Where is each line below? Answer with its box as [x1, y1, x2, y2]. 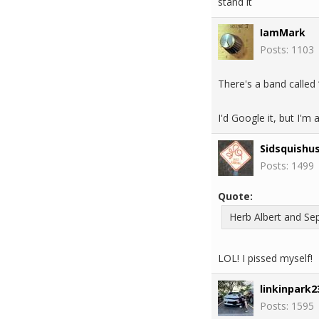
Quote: [218, 189, 253, 203]
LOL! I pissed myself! [218, 251, 313, 265]
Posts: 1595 [260, 299, 314, 313]
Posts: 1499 [260, 159, 314, 172]
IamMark [260, 26, 305, 39]
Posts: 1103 [260, 43, 314, 56]
